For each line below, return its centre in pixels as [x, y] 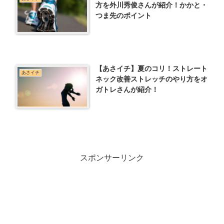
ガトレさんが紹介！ [127, 90]
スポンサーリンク [112, 158]
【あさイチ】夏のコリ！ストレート [152, 69]
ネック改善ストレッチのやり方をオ [152, 79]
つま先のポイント [124, 15]
